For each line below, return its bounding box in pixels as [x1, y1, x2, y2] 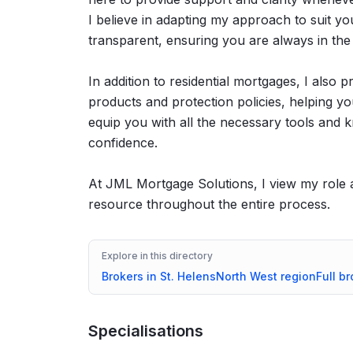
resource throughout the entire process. [88, 195, 330, 212]
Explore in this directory [102, 249, 213, 262]
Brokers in [102, 269, 160, 283]
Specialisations [88, 321, 203, 340]
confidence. [88, 134, 158, 150]
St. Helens [160, 269, 216, 283]
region [277, 269, 316, 283]
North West [216, 269, 277, 283]
